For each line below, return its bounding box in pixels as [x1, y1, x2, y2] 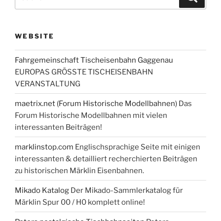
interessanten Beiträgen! [15, 122, 102, 132]
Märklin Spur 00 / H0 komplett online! [15, 197, 145, 207]
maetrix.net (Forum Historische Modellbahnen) [15, 99, 177, 108]
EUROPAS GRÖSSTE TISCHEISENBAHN [15, 67, 153, 76]
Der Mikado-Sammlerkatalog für [69, 185, 183, 195]
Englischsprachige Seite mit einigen [74, 142, 200, 151]
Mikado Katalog [15, 185, 69, 195]
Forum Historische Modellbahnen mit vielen [15, 110, 167, 120]
